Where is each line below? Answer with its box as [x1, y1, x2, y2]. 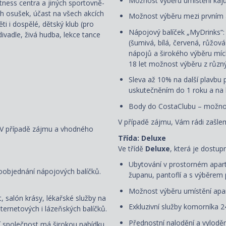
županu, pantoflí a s [129, 170, 195, 180]
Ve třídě [118, 143, 143, 153]
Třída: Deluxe [118, 133, 166, 143]
